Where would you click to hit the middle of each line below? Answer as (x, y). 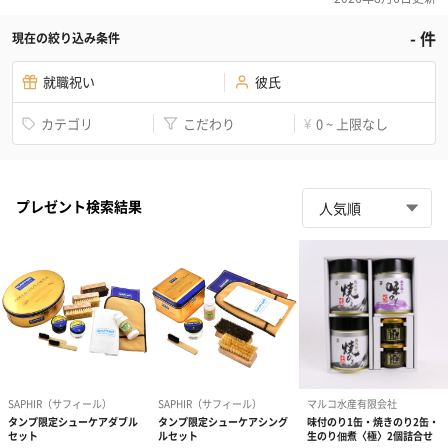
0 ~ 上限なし (352, 123)
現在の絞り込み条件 (66, 38)
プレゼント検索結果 (79, 205)
